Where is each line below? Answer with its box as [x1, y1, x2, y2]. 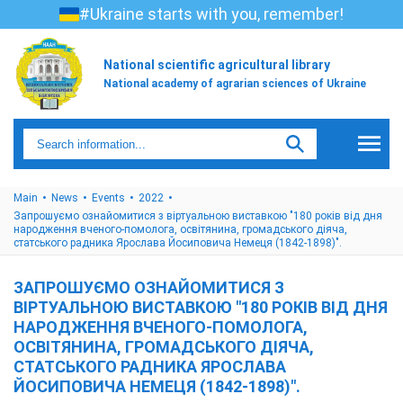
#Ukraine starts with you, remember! [79, 4, 344, 23]
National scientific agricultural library [103, 57, 330, 72]
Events [92, 192, 125, 204]
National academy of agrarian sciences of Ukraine [103, 76, 366, 90]
